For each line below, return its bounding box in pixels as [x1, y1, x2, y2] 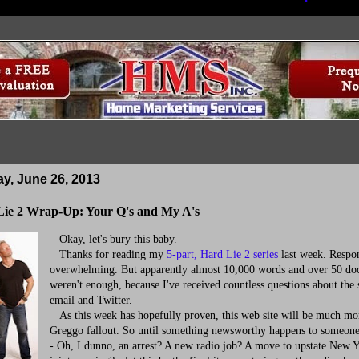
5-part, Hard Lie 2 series [167, 248, 278, 260]
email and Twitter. [50, 294, 132, 306]
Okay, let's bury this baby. [50, 233, 177, 245]
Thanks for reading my [50, 248, 167, 260]
